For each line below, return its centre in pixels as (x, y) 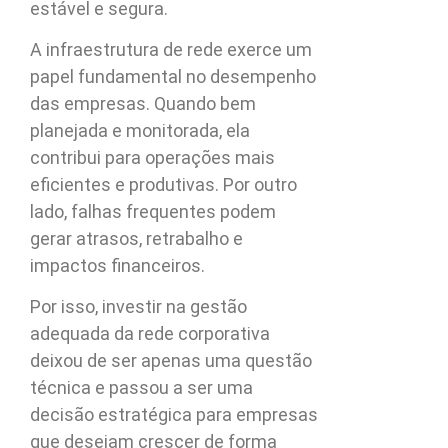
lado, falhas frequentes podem (153, 212)
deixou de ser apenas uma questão (171, 361)
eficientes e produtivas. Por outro (163, 185)
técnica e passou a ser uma (141, 388)
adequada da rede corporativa (150, 334)
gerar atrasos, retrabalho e (136, 239)
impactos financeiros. (117, 266)
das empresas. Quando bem (143, 104)
